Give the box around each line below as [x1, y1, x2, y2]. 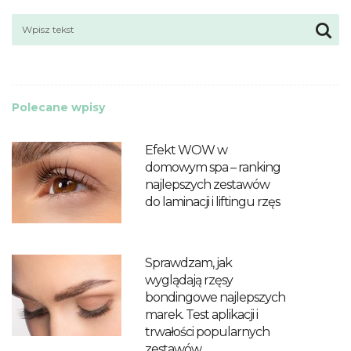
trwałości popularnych [145, 324, 270, 339]
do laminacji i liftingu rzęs [145, 194, 280, 209]
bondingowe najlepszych [145, 289, 285, 305]
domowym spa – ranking [145, 159, 280, 175]
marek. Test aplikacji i [145, 306, 258, 322]
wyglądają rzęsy [145, 272, 233, 288]
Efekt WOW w [145, 142, 227, 157]
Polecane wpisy [12, 100, 105, 114]
